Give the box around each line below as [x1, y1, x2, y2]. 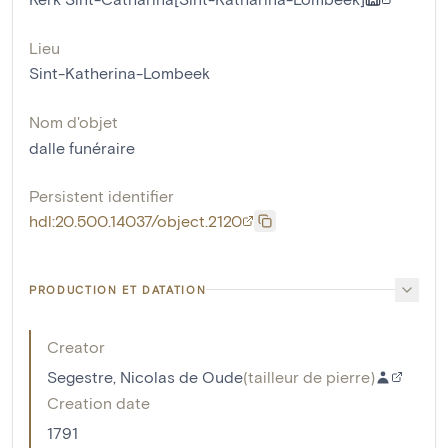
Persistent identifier [29, 185, 174, 205]
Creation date [47, 392, 150, 412]
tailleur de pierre [248, 366, 370, 386]
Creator [47, 336, 105, 356]
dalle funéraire [29, 137, 135, 157]
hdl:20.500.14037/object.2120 [29, 210, 242, 230]
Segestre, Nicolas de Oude [47, 366, 243, 386]
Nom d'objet [29, 111, 118, 131]
